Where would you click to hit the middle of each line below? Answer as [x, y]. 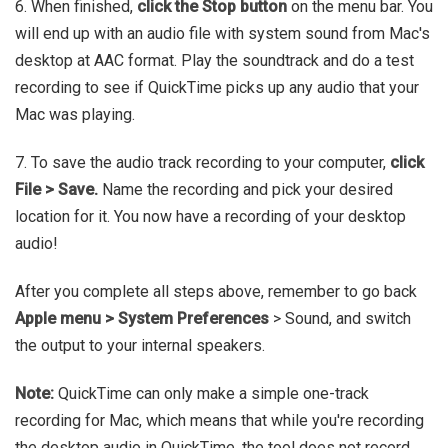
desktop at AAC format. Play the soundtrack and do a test [214, 60]
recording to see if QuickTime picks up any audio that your [217, 87]
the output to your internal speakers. [140, 345]
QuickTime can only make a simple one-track [211, 393]
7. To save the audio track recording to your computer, [202, 162]
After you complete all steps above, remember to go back [216, 291]
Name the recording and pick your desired [245, 189]
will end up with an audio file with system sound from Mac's [222, 33]
